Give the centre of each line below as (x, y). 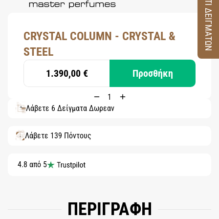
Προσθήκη (153, 73)
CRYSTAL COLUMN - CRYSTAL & (99, 36)
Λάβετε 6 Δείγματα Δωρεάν (70, 108)
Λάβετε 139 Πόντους (58, 136)
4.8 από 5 (32, 164)
